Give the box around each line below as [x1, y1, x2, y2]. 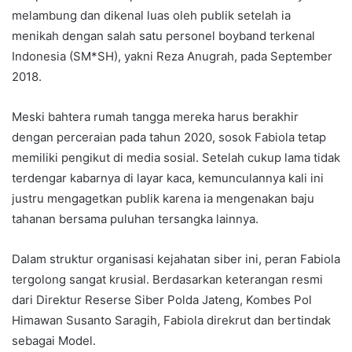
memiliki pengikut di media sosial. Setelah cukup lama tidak [12, 149, 340, 165]
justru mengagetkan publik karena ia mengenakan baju [12, 190, 314, 206]
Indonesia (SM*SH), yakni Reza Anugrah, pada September [12, 48, 332, 64]
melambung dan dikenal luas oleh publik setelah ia [12, 7, 291, 23]
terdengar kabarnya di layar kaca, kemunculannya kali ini [12, 170, 324, 185]
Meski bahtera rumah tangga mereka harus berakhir [12, 108, 299, 124]
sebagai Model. [12, 332, 96, 348]
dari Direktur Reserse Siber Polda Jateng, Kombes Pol [12, 291, 312, 307]
